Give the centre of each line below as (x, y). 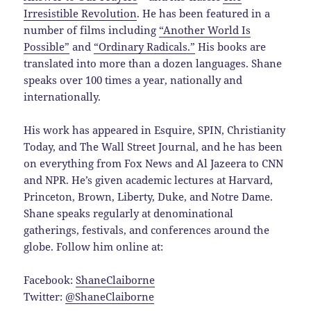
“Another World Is (205, 30)
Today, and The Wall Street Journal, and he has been (153, 146)
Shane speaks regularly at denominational (129, 213)
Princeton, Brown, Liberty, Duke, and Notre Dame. (149, 196)
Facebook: (50, 279)
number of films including (92, 30)
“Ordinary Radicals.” (145, 46)
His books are (231, 46)
